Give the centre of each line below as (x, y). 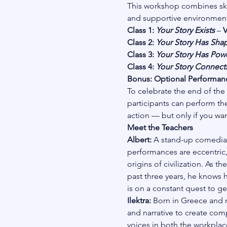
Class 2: (141, 42)
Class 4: (141, 67)
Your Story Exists (185, 30)
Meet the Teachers (160, 127)
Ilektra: (140, 200)
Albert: (140, 140)
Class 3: (141, 54)
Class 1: (141, 30)
